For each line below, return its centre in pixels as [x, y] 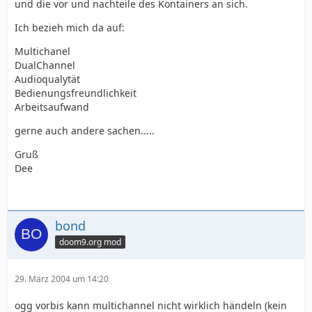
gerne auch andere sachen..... [85, 131]
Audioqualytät [47, 79]
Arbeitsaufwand [52, 107]
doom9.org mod [90, 242]
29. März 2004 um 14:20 [62, 279]
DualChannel [45, 65]
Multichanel [42, 51]
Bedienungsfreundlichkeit [76, 93]
